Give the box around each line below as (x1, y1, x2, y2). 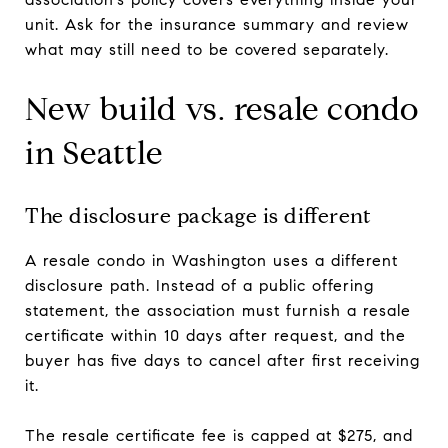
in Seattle (25, 132, 163, 173)
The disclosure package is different (25, 202, 371, 229)
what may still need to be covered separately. (25, 39, 389, 59)
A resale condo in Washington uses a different (25, 250, 398, 270)
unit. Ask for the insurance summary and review (25, 14, 409, 34)
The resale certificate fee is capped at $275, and (25, 425, 413, 445)
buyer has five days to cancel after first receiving (25, 350, 420, 370)
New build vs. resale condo (25, 88, 419, 129)
